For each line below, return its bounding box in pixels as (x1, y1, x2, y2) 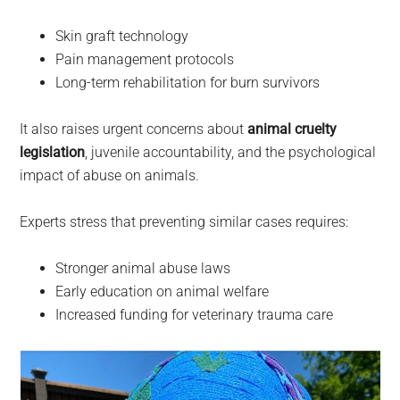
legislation (20, 143, 86, 161)
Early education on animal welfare (55, 282, 270, 300)
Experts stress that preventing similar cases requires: (20, 212, 349, 230)
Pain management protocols (55, 50, 235, 68)
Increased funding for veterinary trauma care (55, 305, 334, 323)
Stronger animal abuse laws (55, 259, 231, 277)
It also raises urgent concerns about (20, 120, 248, 137)
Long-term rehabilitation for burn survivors (55, 73, 321, 91)
